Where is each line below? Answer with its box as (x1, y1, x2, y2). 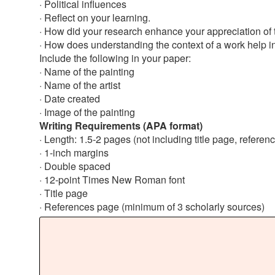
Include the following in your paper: (39, 51, 191, 65)
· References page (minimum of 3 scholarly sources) (39, 199, 265, 214)
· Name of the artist (39, 78, 120, 92)
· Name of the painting (39, 64, 134, 79)
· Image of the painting (39, 105, 135, 119)
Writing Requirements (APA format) (39, 118, 203, 133)
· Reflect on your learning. (39, 10, 150, 25)
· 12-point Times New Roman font (39, 172, 185, 187)
